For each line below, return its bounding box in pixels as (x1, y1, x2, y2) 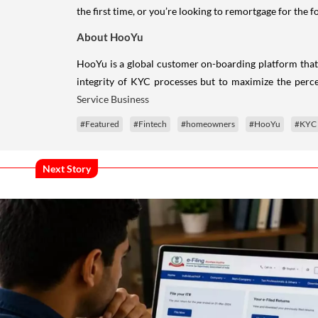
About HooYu (77, 30, 143, 43)
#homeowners (181, 118, 235, 129)
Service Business (77, 92, 149, 105)
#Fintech (133, 118, 167, 129)
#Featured (80, 118, 119, 129)
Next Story (43, 163, 91, 175)
